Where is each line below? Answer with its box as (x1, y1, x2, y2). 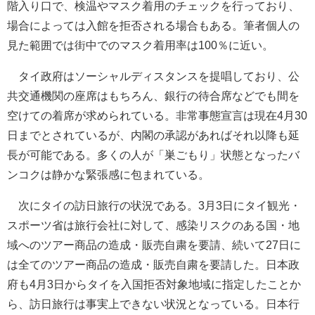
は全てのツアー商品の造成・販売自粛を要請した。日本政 (7, 258, 300, 271)
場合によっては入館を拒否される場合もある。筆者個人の (7, 19, 300, 32)
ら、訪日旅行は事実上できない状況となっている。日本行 (7, 297, 300, 310)
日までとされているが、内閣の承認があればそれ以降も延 (7, 129, 300, 141)
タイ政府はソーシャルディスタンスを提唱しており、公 (7, 70, 300, 82)
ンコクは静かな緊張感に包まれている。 (7, 168, 210, 181)
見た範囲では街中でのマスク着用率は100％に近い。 (7, 39, 274, 51)
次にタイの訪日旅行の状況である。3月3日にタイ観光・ (7, 199, 301, 212)
